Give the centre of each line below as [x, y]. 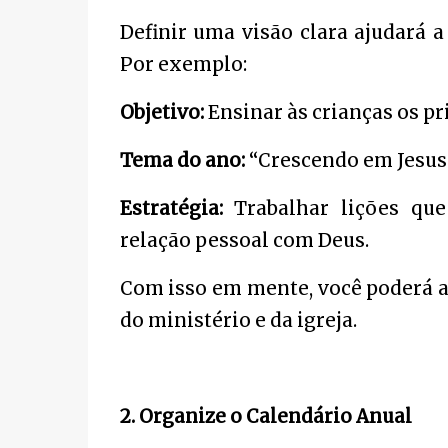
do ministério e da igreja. [238, 320]
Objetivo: [161, 112]
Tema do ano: [182, 160]
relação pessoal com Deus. [244, 240]
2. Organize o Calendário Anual [265, 416]
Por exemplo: [183, 64]
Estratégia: [171, 208]
